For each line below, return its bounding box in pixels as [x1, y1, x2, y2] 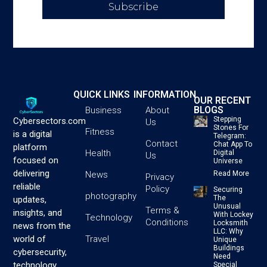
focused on [13, 154, 59, 166]
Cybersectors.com [13, 115, 86, 126]
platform [13, 141, 48, 153]
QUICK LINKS [73, 88, 131, 100]
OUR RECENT [193, 94, 251, 106]
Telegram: [213, 131, 246, 140]
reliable [13, 181, 41, 192]
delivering [13, 167, 50, 179]
